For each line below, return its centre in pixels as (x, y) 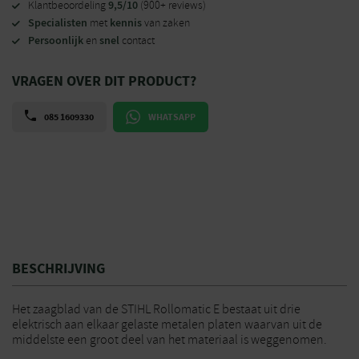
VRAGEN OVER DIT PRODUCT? (104, 81)
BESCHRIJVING (58, 268)
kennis (126, 23)
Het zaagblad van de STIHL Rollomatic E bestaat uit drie (156, 309)
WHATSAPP (172, 117)
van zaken (166, 23)
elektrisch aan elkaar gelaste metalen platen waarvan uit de (167, 325)
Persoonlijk (56, 40)
